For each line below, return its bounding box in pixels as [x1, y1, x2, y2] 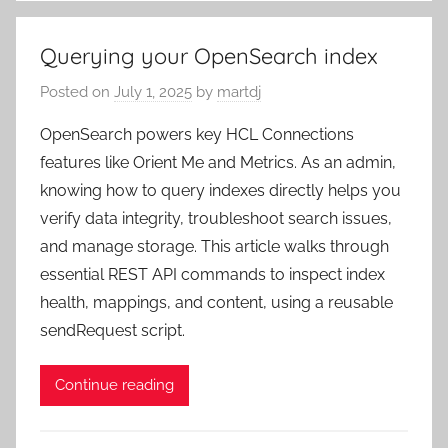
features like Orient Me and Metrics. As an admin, [40, 152, 396, 172]
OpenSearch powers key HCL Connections [40, 124, 354, 144]
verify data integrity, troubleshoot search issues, [40, 208, 392, 228]
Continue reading [55, 376, 174, 395]
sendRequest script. [40, 320, 185, 340]
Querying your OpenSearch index [40, 42, 378, 71]
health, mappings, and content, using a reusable [40, 292, 393, 312]
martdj [217, 82, 261, 101]
